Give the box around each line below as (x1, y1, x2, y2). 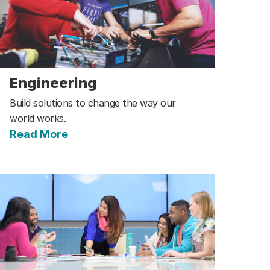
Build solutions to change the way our (10, 96, 176, 109)
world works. (10, 111, 66, 124)
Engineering (10, 74, 97, 92)
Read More (10, 127, 68, 140)
